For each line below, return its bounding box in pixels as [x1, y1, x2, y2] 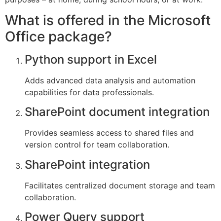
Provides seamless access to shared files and [25, 128, 194, 138]
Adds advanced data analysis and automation [25, 75, 195, 86]
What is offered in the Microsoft [5, 12, 211, 29]
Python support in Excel [25, 52, 157, 67]
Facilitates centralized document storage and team [25, 180, 215, 190]
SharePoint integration [25, 157, 150, 172]
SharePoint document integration [25, 105, 210, 119]
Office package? [5, 28, 112, 45]
